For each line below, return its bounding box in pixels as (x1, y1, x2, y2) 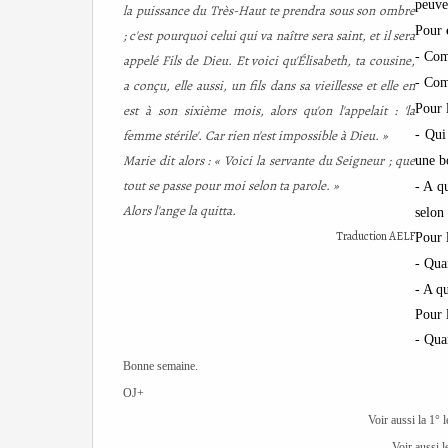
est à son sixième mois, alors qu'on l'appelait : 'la (123, 101, 415, 120)
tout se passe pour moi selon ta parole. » (123, 176, 339, 195)
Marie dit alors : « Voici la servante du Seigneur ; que (123, 151, 415, 170)
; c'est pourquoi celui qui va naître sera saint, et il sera (123, 26, 415, 45)
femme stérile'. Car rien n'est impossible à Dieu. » (123, 126, 388, 145)
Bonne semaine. (123, 359, 198, 373)
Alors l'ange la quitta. (123, 201, 236, 220)
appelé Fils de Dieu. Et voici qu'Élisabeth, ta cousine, (123, 51, 415, 70)
